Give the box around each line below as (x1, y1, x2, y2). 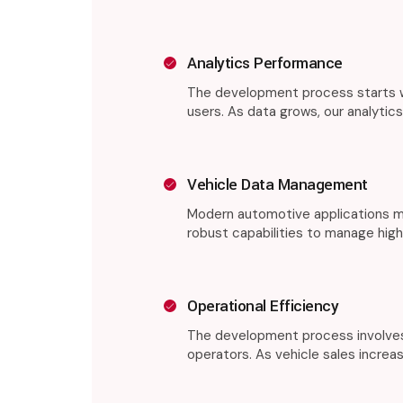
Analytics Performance (187, 52, 343, 75)
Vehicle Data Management (187, 174, 368, 196)
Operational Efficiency (187, 295, 338, 318)
